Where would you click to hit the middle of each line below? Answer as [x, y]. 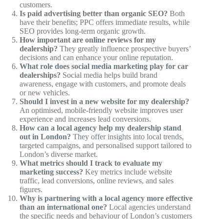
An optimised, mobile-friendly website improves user [101, 110]
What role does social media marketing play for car [104, 66]
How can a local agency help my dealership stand [100, 128]
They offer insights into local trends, [127, 137]
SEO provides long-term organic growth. [83, 31]
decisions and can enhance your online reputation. [96, 58]
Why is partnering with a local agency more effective [106, 198]
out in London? [45, 137]
